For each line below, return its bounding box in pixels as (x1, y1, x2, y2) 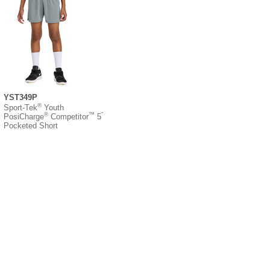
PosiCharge (4, 111, 44, 121)
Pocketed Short (4, 121, 58, 130)
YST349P (4, 92, 37, 102)
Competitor (48, 111, 89, 121)
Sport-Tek (4, 102, 37, 112)
